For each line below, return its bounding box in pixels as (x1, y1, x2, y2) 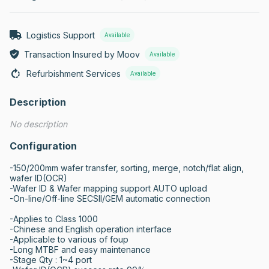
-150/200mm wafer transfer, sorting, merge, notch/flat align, (10, 163, 244, 173)
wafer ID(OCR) (10, 173, 67, 183)
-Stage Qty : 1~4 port (10, 255, 92, 265)
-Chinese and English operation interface (10, 224, 172, 234)
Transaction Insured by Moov (24, 49, 140, 59)
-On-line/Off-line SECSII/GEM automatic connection (10, 193, 210, 204)
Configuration (10, 140, 77, 152)
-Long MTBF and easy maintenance (10, 244, 151, 255)
